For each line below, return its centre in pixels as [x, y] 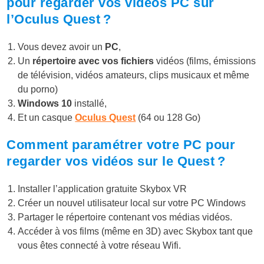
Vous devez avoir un [62, 47]
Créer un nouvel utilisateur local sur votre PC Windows [132, 203]
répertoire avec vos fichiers [93, 61]
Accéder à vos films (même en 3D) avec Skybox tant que [136, 232]
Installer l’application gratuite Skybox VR [103, 189]
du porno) [38, 90]
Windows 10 [45, 104]
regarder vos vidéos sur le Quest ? [116, 161]
